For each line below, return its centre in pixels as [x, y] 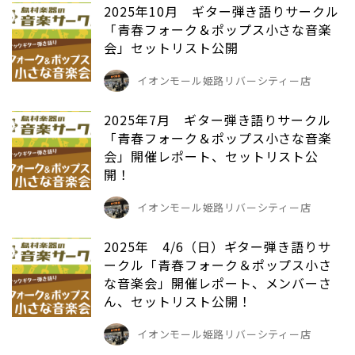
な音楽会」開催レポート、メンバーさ [218, 283]
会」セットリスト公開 [171, 48]
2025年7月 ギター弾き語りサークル [218, 120]
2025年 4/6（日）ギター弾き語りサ [218, 247]
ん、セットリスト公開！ [178, 302]
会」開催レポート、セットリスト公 [212, 157]
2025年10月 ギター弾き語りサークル [222, 11]
